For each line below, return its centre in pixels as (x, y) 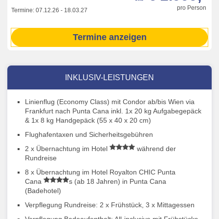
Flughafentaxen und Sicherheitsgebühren (89, 135)
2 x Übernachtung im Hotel (67, 149)
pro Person (192, 8)
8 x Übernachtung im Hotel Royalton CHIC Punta (100, 172)
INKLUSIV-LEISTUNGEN (109, 77)
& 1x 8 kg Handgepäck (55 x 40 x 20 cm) (88, 120)
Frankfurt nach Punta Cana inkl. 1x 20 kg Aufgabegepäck (113, 111)
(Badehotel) (43, 191)
